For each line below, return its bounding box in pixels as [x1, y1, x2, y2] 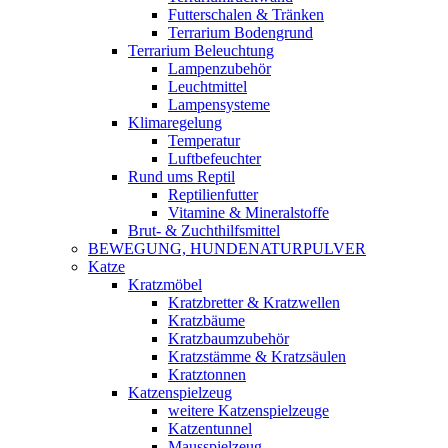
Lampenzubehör [168, 60, 271, 77]
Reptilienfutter [168, 186, 258, 203]
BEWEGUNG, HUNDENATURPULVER [88, 240, 366, 257]
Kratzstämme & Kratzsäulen [168, 348, 346, 365]
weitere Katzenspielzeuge [168, 402, 329, 419]
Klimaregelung [128, 114, 222, 131]
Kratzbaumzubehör [168, 330, 289, 347]
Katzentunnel [168, 420, 252, 437]
